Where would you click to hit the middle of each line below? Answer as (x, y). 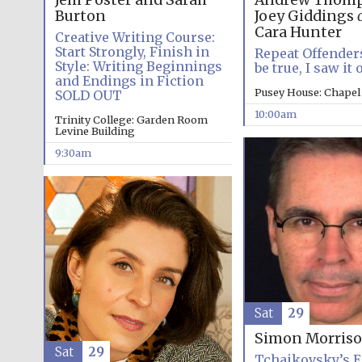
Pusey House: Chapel (307, 93)
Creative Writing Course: (135, 38)
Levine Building (95, 131)
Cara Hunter (298, 33)
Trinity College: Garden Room (131, 120)
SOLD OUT (88, 96)
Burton (80, 17)
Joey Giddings (305, 17)
